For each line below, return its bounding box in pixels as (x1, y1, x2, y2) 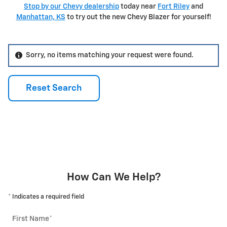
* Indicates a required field (8, 194, 84, 201)
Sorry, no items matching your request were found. (26, 51, 194, 59)
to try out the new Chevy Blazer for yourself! (65, 13, 211, 21)
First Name (12, 215, 49, 223)
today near (119, 3, 158, 10)
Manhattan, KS (16, 13, 65, 21)
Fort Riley (158, 3, 190, 10)
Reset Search (26, 83, 82, 93)
